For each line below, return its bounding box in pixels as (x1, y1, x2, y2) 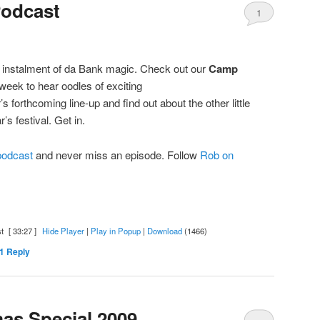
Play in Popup (90, 224, 141, 236)
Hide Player (41, 224, 84, 236)
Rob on (200, 146, 234, 162)
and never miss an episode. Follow (33, 146, 200, 162)
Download (146, 224, 182, 236)
